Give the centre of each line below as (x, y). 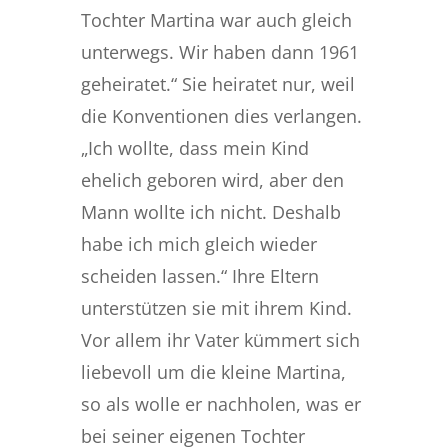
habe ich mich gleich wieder (198, 243)
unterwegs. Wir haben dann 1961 (219, 51)
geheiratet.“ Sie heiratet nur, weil (217, 83)
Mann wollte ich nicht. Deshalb (210, 211)
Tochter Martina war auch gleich (216, 19)
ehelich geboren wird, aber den (212, 179)
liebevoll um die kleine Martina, (213, 371)
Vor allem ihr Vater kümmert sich (220, 339)
